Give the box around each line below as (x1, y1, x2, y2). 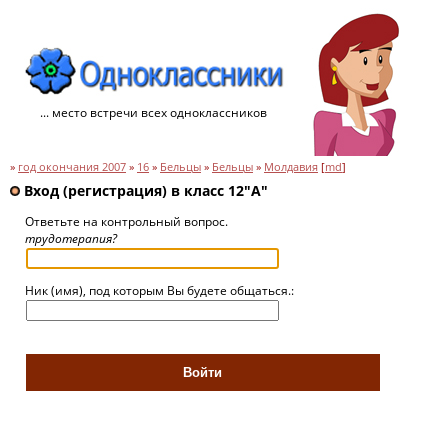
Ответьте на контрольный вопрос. (25, 213, 228, 230)
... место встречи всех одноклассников (40, 104, 267, 121)
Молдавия (264, 160, 318, 174)
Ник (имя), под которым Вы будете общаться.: (25, 282, 294, 299)
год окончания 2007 (18, 160, 126, 174)
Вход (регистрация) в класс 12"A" (20, 181, 268, 200)
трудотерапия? (25, 230, 117, 247)
